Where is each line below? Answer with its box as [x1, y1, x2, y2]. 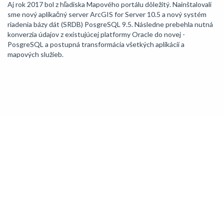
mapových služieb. [7, 50, 63, 58]
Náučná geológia [12, 175, 61, 183]
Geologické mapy [12, 138, 63, 146]
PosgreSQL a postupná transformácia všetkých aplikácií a [7, 40, 184, 48]
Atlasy [12, 194, 31, 202]
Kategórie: [15, 119, 56, 129]
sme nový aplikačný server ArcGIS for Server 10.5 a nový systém [7, 10, 206, 18]
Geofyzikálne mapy [12, 157, 68, 165]
